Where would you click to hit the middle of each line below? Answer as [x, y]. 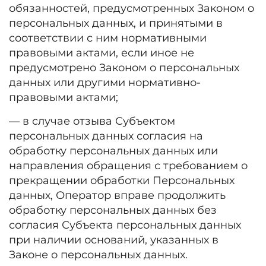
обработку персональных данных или [113, 151]
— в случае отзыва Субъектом [92, 121]
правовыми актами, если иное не [102, 53]
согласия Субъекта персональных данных [125, 225]
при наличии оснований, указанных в [114, 240]
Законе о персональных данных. [100, 255]
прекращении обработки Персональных [122, 180]
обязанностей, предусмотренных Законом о [132, 8]
